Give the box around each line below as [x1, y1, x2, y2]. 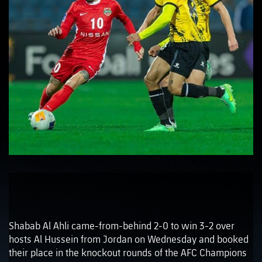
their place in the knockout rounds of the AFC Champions [9, 246, 247, 258]
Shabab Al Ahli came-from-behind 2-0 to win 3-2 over [9, 219, 235, 232]
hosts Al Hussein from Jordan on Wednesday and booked [9, 233, 249, 245]
